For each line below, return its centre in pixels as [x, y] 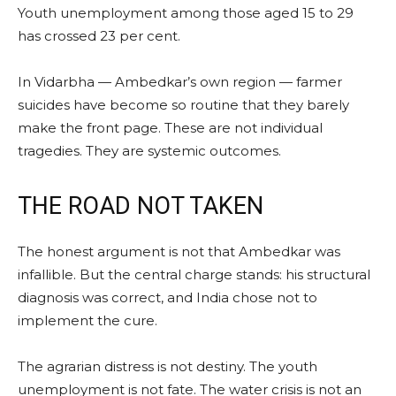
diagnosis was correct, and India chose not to [168, 297]
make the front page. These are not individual [170, 127]
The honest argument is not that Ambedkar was [179, 251]
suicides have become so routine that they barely [183, 104]
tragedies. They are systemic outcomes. [149, 150]
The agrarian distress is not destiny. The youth [168, 366]
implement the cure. [88, 320]
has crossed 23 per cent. [99, 35]
